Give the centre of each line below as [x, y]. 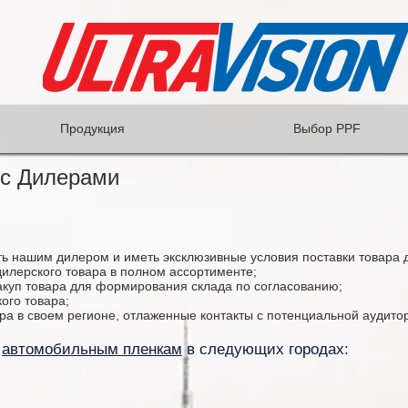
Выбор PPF [326, 128]
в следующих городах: [265, 349]
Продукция [92, 128]
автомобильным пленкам [92, 349]
